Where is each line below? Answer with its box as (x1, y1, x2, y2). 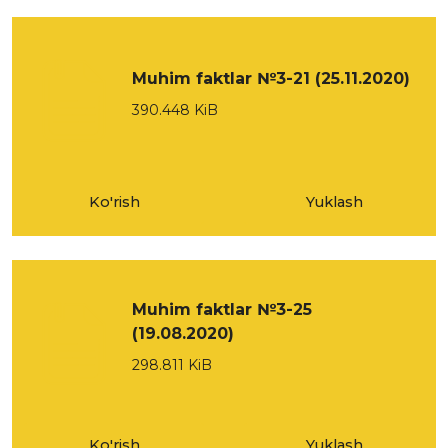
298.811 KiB (132, 356, 212, 374)
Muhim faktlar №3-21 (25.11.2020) (132, 69, 410, 88)
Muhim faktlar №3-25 (132, 300, 312, 319)
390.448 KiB (132, 101, 218, 119)
